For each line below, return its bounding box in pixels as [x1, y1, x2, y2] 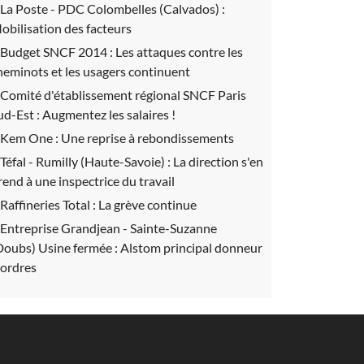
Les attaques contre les [115, 44, 243, 59]
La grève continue [98, 197, 197, 212]
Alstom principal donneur [120, 240, 262, 255]
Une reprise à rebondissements [61, 130, 234, 145]
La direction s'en [173, 154, 263, 169]
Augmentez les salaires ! [42, 106, 175, 122]
